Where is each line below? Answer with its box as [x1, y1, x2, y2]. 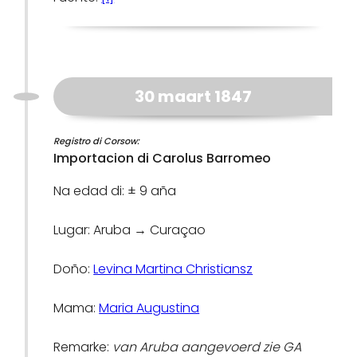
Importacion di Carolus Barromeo [53, 149, 272, 167]
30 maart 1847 [134, 85, 252, 108]
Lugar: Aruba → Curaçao [53, 221, 206, 239]
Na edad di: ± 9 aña [53, 182, 177, 200]
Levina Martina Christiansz [93, 260, 253, 278]
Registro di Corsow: [53, 135, 140, 147]
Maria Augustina [99, 299, 200, 317]
